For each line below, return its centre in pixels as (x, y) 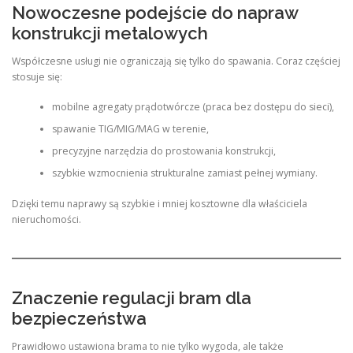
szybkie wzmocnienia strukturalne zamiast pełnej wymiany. (184, 173)
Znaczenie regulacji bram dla (132, 298)
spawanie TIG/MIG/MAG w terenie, (130, 129)
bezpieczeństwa (79, 319)
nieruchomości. (46, 219)
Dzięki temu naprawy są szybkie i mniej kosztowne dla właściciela (160, 203)
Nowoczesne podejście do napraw (155, 12)
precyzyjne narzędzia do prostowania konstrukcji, (163, 151)
